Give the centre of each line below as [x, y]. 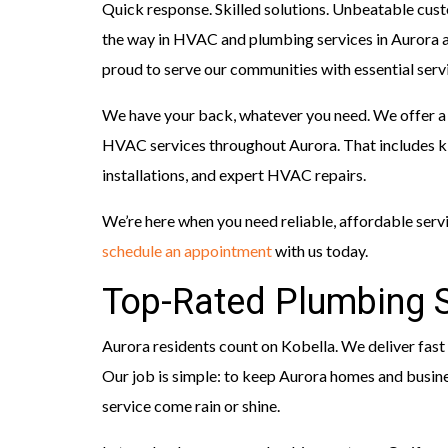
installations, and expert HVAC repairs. [234, 175]
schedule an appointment [187, 251]
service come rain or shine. [191, 406]
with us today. [320, 251]
